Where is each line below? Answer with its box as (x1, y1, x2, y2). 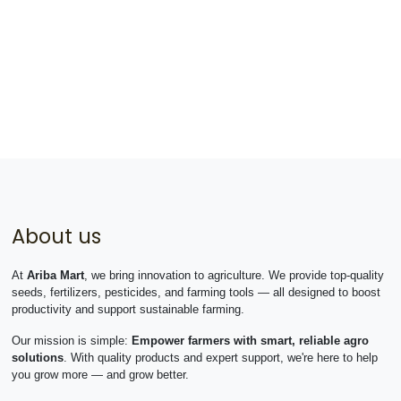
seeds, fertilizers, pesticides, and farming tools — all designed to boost (11, 286, 380, 300)
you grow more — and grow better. (11, 368, 189, 382)
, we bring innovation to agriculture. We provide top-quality (83, 269, 384, 283)
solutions (11, 351, 64, 365)
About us (11, 222, 101, 252)
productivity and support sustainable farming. (11, 303, 244, 317)
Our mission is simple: (11, 334, 132, 348)
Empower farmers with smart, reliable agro (131, 334, 369, 348)
